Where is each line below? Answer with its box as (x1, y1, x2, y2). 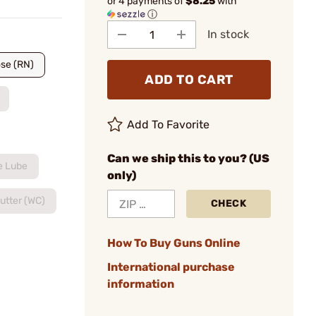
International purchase (107, 260, 235, 274)
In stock (207, 28, 249, 41)
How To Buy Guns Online (107, 236, 241, 250)
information (107, 277, 174, 291)
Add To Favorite (127, 118, 210, 131)
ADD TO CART (145, 72, 233, 87)
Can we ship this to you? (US (107, 152, 269, 165)
